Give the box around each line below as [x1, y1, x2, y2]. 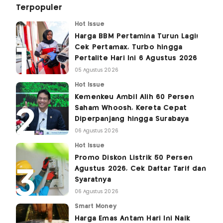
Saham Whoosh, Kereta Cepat [75, 105, 187, 112]
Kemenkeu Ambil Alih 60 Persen [75, 94, 194, 101]
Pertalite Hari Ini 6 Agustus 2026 [75, 55, 198, 62]
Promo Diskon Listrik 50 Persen [75, 154, 193, 162]
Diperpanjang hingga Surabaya [75, 115, 189, 123]
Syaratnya [75, 176, 111, 184]
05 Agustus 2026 [75, 68, 118, 73]
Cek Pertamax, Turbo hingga [75, 44, 183, 51]
